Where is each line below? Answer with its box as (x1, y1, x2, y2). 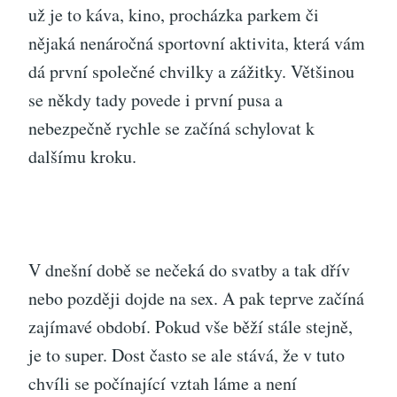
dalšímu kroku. (28, 144, 136, 168)
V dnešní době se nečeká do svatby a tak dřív (28, 257, 350, 282)
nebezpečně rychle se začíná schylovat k (28, 115, 315, 140)
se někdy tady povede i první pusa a (28, 87, 283, 112)
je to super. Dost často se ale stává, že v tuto (28, 342, 345, 367)
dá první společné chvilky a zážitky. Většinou (28, 58, 354, 83)
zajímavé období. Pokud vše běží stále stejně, (28, 314, 353, 339)
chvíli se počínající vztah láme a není (28, 370, 297, 395)
